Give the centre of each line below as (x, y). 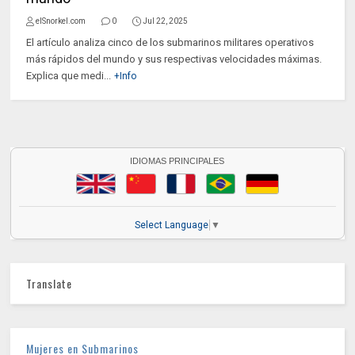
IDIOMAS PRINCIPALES (177, 161)
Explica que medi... (69, 76)
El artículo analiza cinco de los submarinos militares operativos (170, 42)
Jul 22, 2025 (166, 21)
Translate (50, 283)
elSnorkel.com (61, 21)
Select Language (172, 225)
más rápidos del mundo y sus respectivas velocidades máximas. (174, 59)
